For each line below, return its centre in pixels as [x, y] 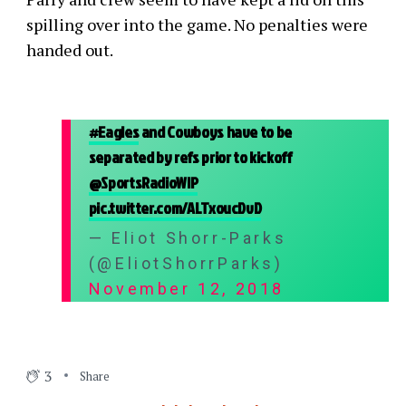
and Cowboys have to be [215, 132]
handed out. [69, 50]
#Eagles [114, 132]
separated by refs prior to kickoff [190, 158]
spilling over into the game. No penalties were [197, 25]
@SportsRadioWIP [143, 183]
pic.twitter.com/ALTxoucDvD [175, 208]
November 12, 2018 [186, 289]
